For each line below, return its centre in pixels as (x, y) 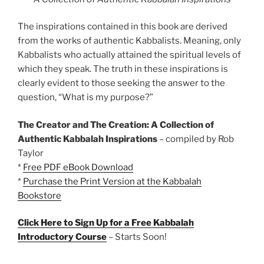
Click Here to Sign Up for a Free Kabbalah (106, 223)
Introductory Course (62, 237)
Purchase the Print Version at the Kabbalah (112, 181)
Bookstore (39, 195)
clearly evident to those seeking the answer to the (121, 83)
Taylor (31, 153)
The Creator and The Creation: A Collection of (116, 125)
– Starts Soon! (137, 237)
